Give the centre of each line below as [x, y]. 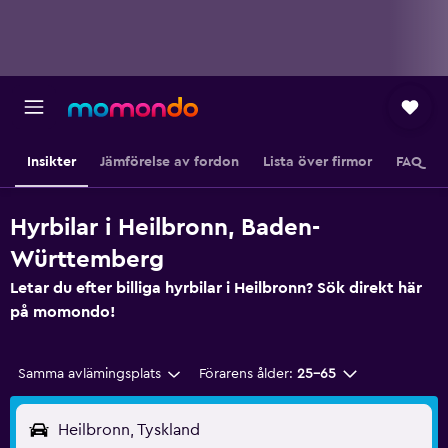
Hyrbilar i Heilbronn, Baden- [165, 228]
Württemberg [87, 260]
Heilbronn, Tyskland [129, 430]
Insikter [51, 162]
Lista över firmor [317, 162]
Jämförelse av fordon [169, 162]
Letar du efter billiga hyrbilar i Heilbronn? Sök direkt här [216, 288]
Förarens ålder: [245, 374]
